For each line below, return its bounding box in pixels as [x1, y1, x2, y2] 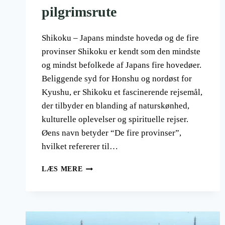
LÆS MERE [42, 165, 83, 173]
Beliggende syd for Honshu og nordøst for [42, 74, 192, 84]
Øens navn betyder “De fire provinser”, [42, 128, 181, 138]
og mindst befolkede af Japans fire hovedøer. [42, 60, 201, 70]
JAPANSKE [82, 194, 122, 202]
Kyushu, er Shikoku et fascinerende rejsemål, [42, 87, 202, 97]
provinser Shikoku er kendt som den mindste [42, 47, 200, 57]
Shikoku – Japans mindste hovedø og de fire [42, 33, 199, 43]
